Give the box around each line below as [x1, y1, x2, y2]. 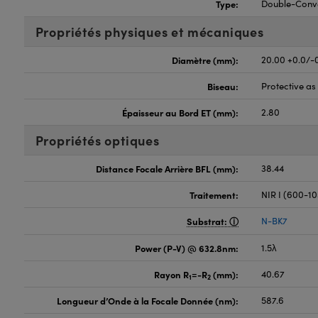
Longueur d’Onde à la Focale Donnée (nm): [57, 294, 239, 307]
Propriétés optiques [35, 131, 160, 149]
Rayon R [154, 268, 190, 280]
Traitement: [190, 188, 239, 201]
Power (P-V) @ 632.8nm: [135, 241, 239, 254]
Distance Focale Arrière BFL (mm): [96, 162, 239, 175]
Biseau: [207, 79, 239, 92]
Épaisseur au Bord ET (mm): [122, 106, 239, 119]
